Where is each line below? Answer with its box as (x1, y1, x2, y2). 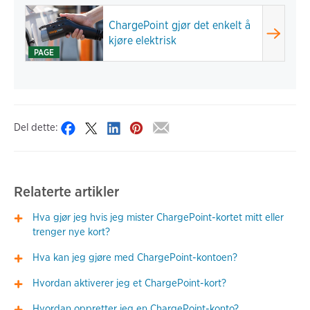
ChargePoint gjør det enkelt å (109, 19, 250, 32)
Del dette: (14, 121, 58, 134)
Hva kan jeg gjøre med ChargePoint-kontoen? (33, 251, 238, 264)
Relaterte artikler (14, 182, 119, 200)
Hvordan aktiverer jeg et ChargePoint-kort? (33, 277, 227, 290)
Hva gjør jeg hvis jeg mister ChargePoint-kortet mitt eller (33, 211, 284, 224)
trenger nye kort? (33, 226, 111, 239)
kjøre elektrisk (109, 34, 176, 47)
